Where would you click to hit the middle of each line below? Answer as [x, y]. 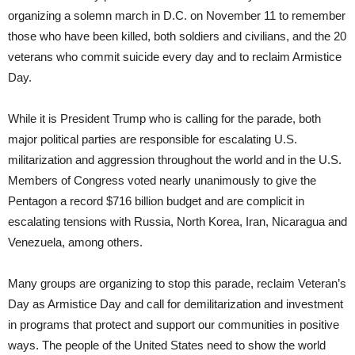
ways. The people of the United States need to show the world [167, 345]
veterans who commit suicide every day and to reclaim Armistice [175, 57]
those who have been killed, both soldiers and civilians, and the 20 [177, 36]
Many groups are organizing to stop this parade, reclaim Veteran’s [177, 284]
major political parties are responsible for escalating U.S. [153, 139]
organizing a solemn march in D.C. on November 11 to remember [177, 16]
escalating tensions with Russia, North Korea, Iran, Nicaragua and [177, 222]
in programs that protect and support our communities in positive [174, 325]
